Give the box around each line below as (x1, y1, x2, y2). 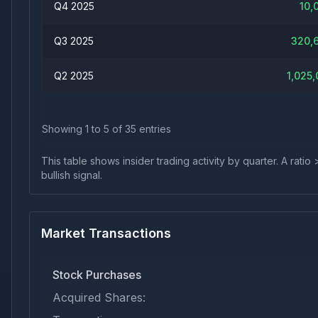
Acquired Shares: (53, 290, 146, 305)
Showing (42, 123, 85, 135)
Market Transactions (41, 226, 171, 241)
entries (136, 123, 171, 135)
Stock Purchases (53, 268, 141, 282)
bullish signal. (41, 169, 102, 181)
